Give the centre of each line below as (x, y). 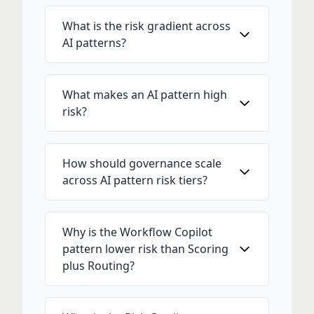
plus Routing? (98, 266)
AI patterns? (94, 43)
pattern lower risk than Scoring (145, 249)
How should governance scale (142, 163)
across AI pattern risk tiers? (135, 180)
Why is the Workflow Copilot (137, 232)
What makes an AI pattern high (145, 95)
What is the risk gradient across (146, 26)
